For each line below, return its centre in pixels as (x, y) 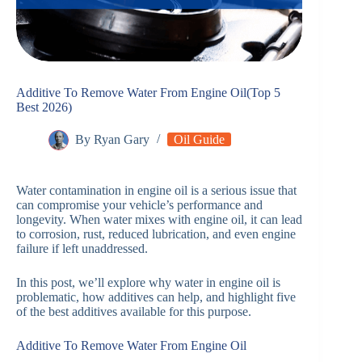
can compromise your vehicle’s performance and (139, 205)
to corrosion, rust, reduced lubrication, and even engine (156, 234)
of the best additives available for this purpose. (134, 312)
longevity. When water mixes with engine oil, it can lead (159, 220)
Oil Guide (200, 140)
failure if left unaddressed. (82, 249)
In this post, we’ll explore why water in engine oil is (148, 283)
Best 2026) (44, 107)
